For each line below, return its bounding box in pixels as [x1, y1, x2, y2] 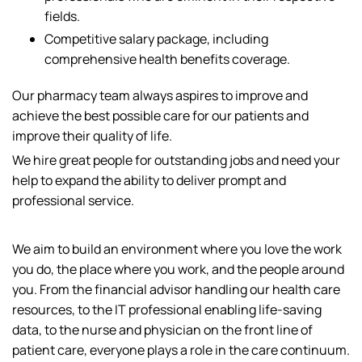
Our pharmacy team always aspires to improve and [12, 86, 308, 104]
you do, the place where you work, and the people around [12, 260, 344, 278]
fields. [44, 7, 80, 25]
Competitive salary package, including [44, 30, 268, 48]
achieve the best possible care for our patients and [12, 107, 309, 124]
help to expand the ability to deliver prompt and [12, 171, 286, 189]
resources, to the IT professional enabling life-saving [12, 301, 322, 318]
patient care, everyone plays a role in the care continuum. [12, 341, 350, 359]
